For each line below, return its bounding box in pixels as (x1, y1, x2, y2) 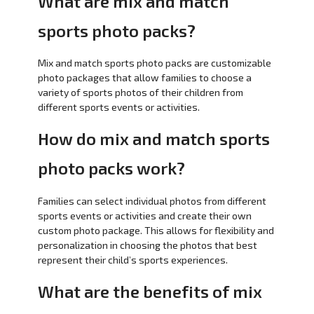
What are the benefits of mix (37, 280, 262, 301)
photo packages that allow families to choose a (37, 71, 252, 84)
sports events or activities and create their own (37, 209, 252, 221)
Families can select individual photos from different (37, 194, 266, 207)
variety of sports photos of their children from (37, 86, 243, 99)
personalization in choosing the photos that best (37, 238, 257, 251)
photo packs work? (37, 158, 185, 179)
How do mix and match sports (37, 128, 270, 149)
